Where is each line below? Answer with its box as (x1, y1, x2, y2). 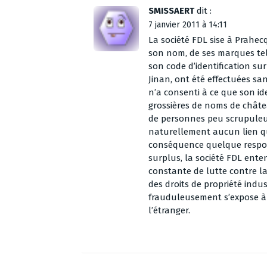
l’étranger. (148, 204, 190, 216)
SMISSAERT (148, 5, 194, 16)
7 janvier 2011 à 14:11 (148, 19, 227, 30)
